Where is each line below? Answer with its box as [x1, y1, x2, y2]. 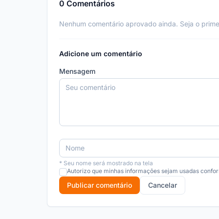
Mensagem [59, 67, 95, 75]
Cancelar [148, 181, 177, 189]
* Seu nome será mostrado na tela [59, 159, 153, 167]
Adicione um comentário [59, 49, 142, 58]
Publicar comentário [67, 181, 132, 189]
